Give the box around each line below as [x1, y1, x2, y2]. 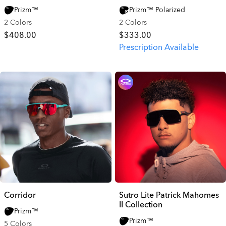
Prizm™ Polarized [129, 5, 185, 15]
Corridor [4, 190, 36, 201]
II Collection [119, 199, 162, 210]
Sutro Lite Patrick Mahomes [119, 190, 219, 201]
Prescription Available [119, 41, 199, 53]
